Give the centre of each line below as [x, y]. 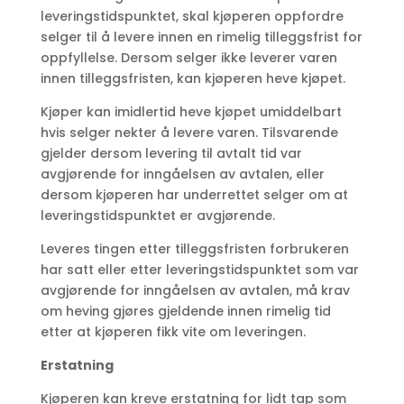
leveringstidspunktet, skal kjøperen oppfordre [192, 17]
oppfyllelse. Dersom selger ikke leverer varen [188, 58]
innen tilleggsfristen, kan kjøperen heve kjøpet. [193, 79]
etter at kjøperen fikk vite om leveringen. [173, 332]
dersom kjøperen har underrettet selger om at [194, 195]
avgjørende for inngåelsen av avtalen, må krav [195, 291]
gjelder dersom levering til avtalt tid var [171, 154]
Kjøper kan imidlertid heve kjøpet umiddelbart [191, 112]
